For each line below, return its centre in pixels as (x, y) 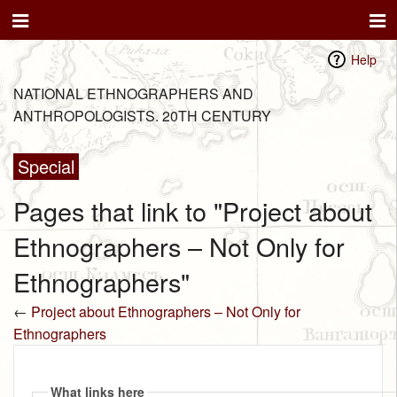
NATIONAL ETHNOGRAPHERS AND (133, 93)
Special (46, 167)
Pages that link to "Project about (193, 210)
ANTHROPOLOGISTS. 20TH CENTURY (142, 116)
